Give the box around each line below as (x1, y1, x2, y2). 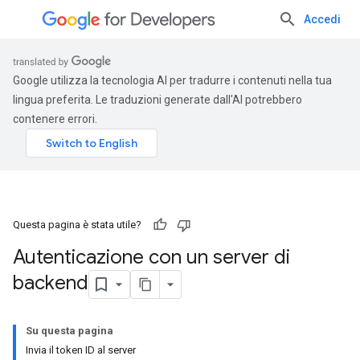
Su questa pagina (26, 325, 113, 337)
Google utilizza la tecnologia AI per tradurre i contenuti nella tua (13, 74, 332, 87)
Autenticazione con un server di (13, 245, 290, 269)
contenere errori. (13, 112, 97, 125)
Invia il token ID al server (26, 344, 136, 356)
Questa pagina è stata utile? (13, 219, 141, 231)
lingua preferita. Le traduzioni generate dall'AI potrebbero (13, 93, 302, 106)
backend (13, 271, 88, 296)
